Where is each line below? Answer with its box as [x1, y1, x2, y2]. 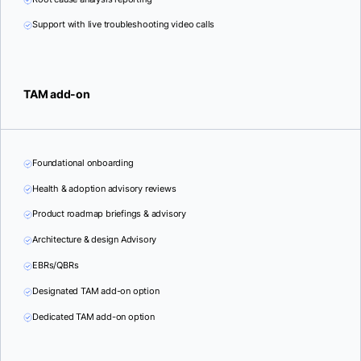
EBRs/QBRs [32, 259, 79, 271]
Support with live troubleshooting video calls [32, 19, 215, 31]
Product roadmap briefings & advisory [32, 208, 186, 220]
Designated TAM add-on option [32, 284, 160, 297]
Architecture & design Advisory [32, 234, 157, 246]
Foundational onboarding [32, 156, 134, 168]
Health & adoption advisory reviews [32, 182, 176, 194]
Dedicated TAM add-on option [32, 310, 155, 322]
